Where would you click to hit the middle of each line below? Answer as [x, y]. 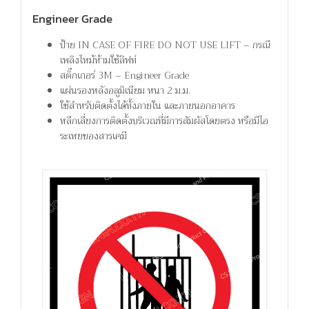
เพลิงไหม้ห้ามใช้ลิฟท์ [98, 60]
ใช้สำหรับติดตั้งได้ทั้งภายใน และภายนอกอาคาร [147, 106]
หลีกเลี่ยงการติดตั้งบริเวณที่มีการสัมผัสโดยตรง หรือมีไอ [164, 121]
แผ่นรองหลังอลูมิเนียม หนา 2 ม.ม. [125, 91]
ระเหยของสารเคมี [93, 136]
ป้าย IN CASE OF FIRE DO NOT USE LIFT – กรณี [165, 45]
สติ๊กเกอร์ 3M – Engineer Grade [124, 76]
